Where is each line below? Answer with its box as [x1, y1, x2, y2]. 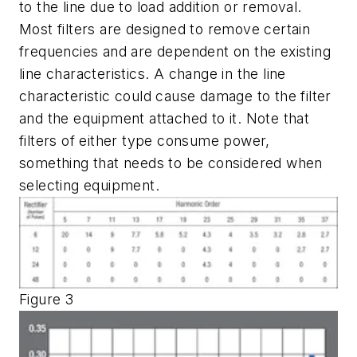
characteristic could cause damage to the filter [19, 88, 331, 105]
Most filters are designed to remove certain [19, 21, 311, 38]
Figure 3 [19, 291, 74, 308]
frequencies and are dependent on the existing [19, 43, 331, 61]
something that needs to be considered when [19, 155, 323, 172]
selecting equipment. [19, 177, 159, 194]
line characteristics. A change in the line [19, 65, 286, 83]
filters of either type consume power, [19, 132, 270, 150]
